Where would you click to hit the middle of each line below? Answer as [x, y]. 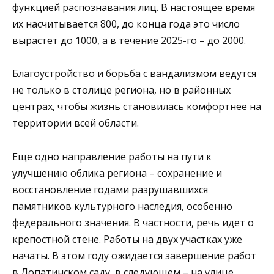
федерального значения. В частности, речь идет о [133, 222]
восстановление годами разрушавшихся [110, 189]
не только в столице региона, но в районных [121, 90]
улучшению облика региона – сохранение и [117, 173]
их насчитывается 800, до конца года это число [126, 24]
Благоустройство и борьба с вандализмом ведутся [134, 74]
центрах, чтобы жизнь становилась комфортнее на [137, 107]
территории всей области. [76, 123]
